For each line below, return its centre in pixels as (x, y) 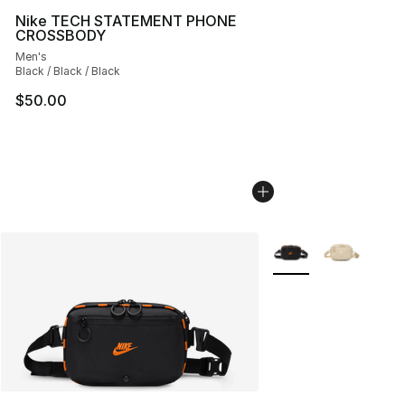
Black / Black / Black (68, 71)
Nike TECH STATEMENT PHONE (126, 21)
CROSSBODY (61, 35)
